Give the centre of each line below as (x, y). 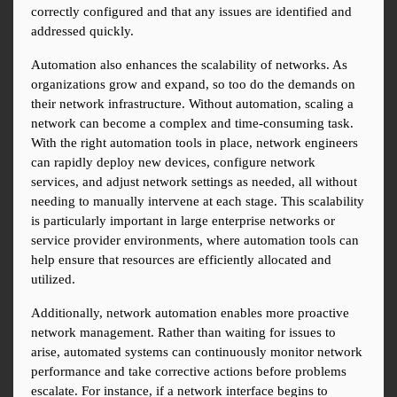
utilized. (53, 280)
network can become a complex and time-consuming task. (192, 124)
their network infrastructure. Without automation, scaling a (192, 104)
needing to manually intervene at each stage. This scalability (198, 202)
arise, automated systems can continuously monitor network (197, 352)
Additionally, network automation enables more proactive (190, 313)
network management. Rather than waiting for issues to (183, 333)
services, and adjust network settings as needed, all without (194, 182)
